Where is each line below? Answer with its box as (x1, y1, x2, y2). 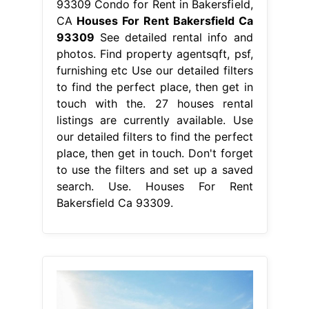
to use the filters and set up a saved (56, 163, 253, 177)
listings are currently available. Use (56, 113, 253, 128)
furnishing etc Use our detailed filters (56, 63, 253, 78)
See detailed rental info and (94, 30, 253, 45)
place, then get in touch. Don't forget (56, 146, 253, 161)
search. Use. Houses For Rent (56, 179, 253, 194)
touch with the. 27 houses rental (56, 97, 253, 111)
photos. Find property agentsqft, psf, (56, 47, 253, 61)
